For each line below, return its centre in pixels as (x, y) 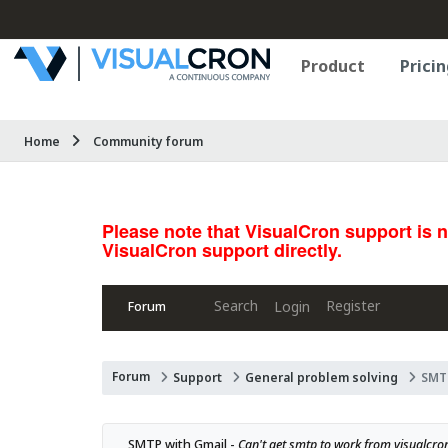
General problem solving (321, 377)
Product (333, 66)
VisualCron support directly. (222, 250)
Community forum (148, 141)
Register (353, 305)
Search (236, 305)
